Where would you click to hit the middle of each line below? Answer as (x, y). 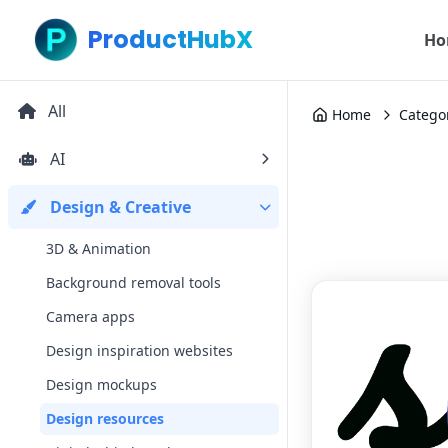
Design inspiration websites (139, 350)
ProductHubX (170, 39)
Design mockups (101, 384)
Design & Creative (120, 207)
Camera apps (90, 316)
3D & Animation (98, 248)
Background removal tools (133, 282)
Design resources (105, 418)
